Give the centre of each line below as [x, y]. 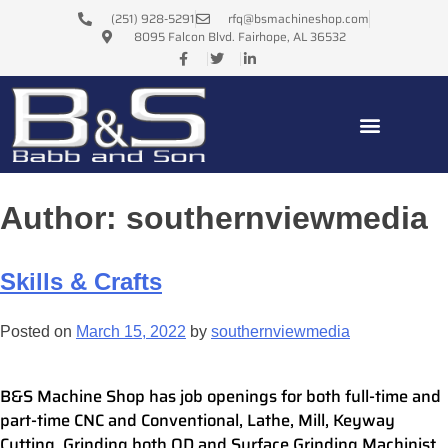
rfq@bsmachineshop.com [298, 18]
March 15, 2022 [131, 331]
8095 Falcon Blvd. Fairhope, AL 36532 [240, 36]
